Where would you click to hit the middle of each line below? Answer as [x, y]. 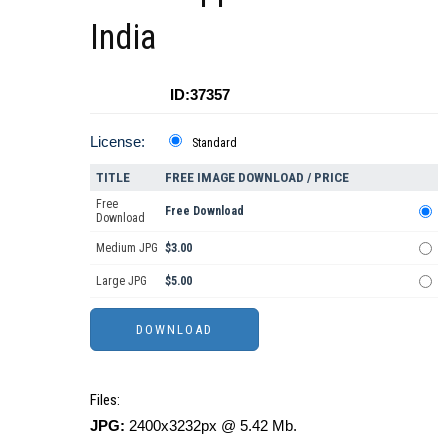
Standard [214, 142]
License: [117, 141]
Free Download [204, 210]
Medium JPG [127, 247]
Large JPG [121, 280]
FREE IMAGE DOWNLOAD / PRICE [257, 177]
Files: [105, 399]
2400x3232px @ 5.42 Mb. [211, 425]
